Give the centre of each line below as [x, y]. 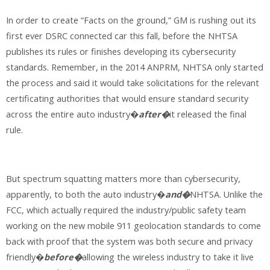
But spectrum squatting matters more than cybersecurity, [123, 178]
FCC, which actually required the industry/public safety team [126, 210]
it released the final [208, 115]
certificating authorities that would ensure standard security [127, 99]
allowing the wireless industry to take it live [168, 257]
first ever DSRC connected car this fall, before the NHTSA [122, 36]
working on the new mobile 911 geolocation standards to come [133, 225]
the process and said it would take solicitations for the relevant [133, 83]
